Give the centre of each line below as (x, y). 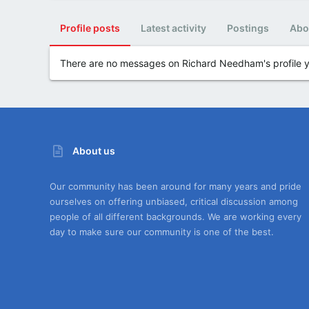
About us (94, 151)
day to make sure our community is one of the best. (162, 231)
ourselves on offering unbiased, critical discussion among (174, 201)
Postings (248, 28)
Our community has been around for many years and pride (176, 186)
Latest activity (173, 28)
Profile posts (90, 28)
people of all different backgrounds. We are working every (176, 216)
